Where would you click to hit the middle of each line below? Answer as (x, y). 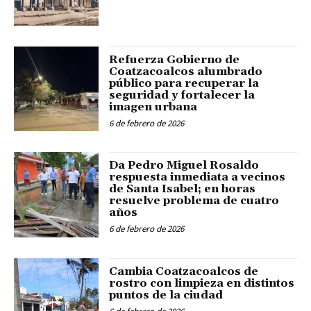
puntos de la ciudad (166, 295)
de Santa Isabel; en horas (183, 189)
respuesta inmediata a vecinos (197, 177)
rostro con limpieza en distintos (202, 283)
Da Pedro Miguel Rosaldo (184, 166)
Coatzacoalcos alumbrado (186, 71)
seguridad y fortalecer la (182, 95)
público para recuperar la (184, 83)
